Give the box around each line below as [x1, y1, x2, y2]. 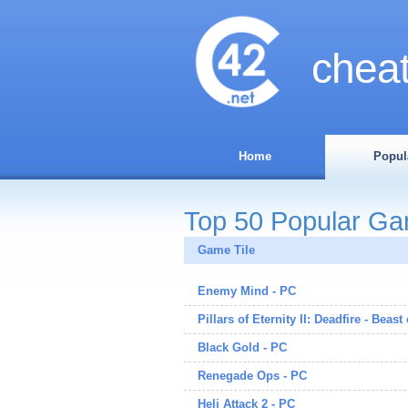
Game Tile [198, 243, 255, 257]
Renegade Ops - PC [198, 369, 307, 382]
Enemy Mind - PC [198, 284, 296, 298]
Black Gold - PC [198, 341, 287, 354]
